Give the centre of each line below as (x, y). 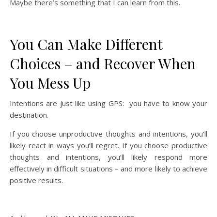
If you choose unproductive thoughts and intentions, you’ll (108, 134)
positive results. (36, 180)
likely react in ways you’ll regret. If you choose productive (108, 145)
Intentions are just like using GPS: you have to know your (108, 103)
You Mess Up (50, 83)
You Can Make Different (86, 44)
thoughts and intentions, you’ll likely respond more (108, 157)
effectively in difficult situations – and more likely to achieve (108, 169)
